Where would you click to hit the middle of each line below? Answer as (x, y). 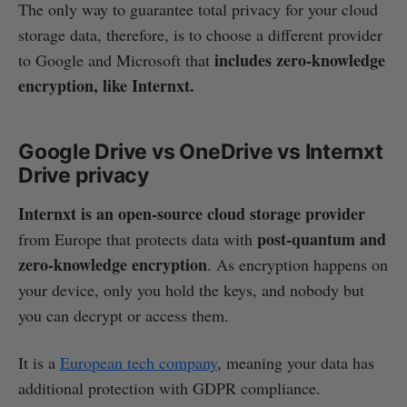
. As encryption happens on (298, 265)
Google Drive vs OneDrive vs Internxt (201, 152)
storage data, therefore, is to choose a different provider (200, 35)
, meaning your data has (296, 363)
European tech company (139, 363)
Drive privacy (84, 176)
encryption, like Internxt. (106, 86)
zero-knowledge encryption (113, 265)
